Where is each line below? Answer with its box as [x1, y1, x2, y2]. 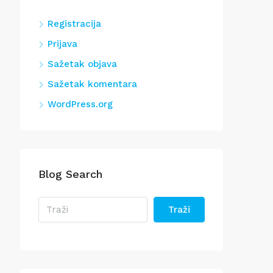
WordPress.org [48, 99, 113, 110]
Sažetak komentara [48, 79, 137, 90]
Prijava [48, 38, 77, 49]
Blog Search [38, 168, 102, 180]
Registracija [48, 18, 101, 29]
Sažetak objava [48, 58, 117, 69]
